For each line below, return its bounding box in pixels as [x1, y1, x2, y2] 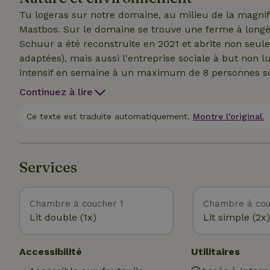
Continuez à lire [19, 86, 93, 98]
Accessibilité [19, 246, 82, 257]
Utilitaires [191, 246, 240, 257]
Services [19, 159, 77, 176]
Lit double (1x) [30, 212, 96, 223]
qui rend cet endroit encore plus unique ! [19, 96, 213, 107]
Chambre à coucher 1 [30, 198, 124, 209]
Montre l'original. [193, 111, 264, 121]
